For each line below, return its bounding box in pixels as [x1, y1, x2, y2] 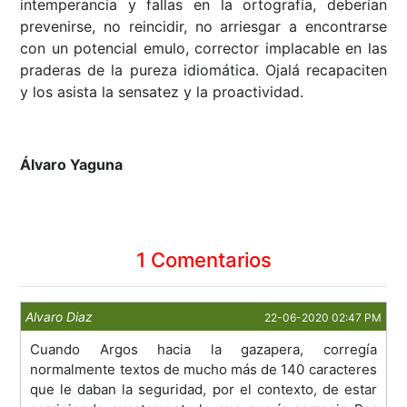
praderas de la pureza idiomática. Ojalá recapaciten [20, 61, 387, 80]
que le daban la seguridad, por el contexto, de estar [30, 381, 377, 399]
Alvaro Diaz [25, 309, 94, 325]
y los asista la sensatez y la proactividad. [20, 83, 304, 102]
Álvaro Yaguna [20, 155, 124, 174]
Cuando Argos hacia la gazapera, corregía [30, 341, 377, 359]
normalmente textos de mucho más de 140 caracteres [30, 361, 377, 379]
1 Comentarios [135, 248, 272, 273]
